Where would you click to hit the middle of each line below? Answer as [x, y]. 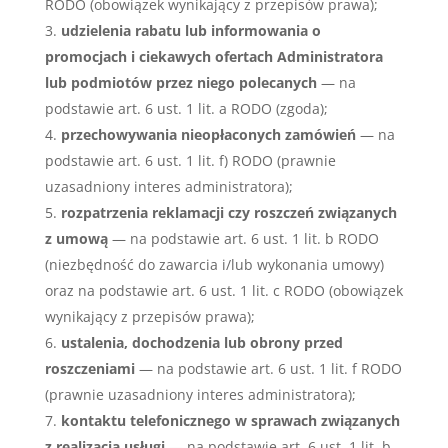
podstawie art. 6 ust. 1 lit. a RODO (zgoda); [186, 108]
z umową [76, 238]
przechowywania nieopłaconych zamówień [208, 134]
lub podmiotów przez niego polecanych [180, 82]
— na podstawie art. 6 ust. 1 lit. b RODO [243, 238]
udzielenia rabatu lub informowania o [190, 30]
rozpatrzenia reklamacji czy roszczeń [187, 212]
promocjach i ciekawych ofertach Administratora [213, 56]
